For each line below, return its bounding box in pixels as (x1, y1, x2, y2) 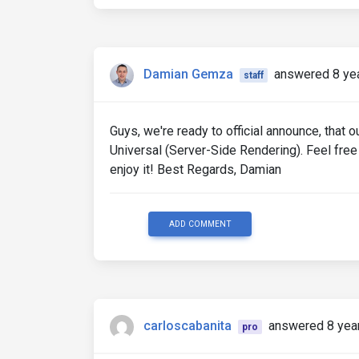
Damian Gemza (143, 67, 233, 83)
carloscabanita (143, 318, 232, 334)
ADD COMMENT (168, 219, 232, 229)
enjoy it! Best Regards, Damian (110, 162, 281, 177)
